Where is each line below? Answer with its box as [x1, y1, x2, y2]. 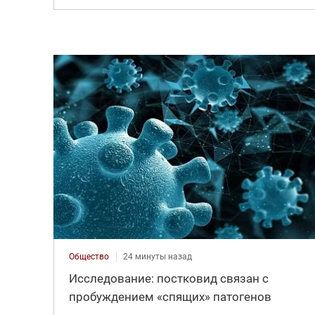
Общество [68, 252, 109, 262]
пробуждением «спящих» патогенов [68, 290, 271, 304]
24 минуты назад [122, 252, 192, 262]
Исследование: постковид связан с [68, 271, 269, 286]
